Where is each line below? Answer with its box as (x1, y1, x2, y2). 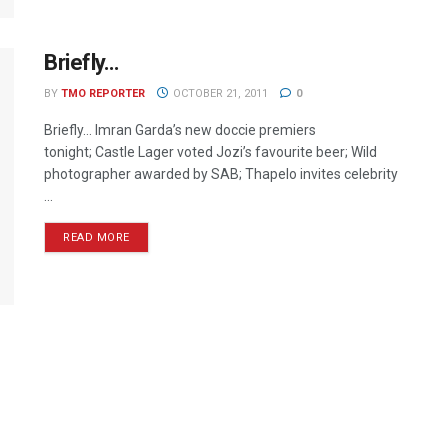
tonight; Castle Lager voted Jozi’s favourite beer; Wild (44, 143, 377, 160)
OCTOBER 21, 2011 (169, 86, 268, 100)
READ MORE (63, 230, 130, 244)
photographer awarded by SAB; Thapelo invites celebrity (44, 165, 398, 182)
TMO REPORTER (61, 86, 145, 100)
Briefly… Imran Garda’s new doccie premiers (44, 121, 316, 138)
